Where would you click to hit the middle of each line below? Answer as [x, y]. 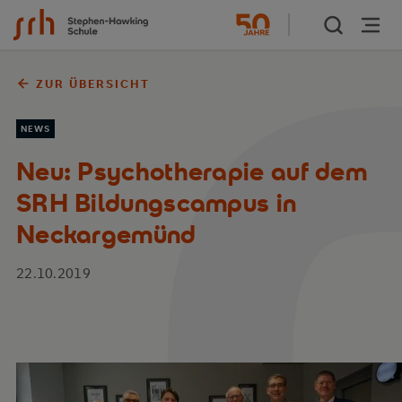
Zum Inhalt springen [97, 32]
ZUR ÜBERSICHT [93, 84]
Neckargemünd [106, 234]
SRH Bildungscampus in [156, 203]
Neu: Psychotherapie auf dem [192, 171]
